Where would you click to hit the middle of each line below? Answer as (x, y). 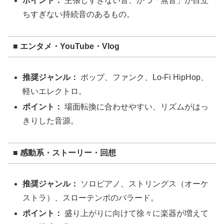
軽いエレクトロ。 (55, 91)
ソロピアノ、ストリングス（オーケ (144, 183)
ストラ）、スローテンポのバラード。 (91, 197)
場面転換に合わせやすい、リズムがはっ (136, 106)
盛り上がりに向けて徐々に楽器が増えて (136, 213)
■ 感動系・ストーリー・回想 (64, 153)
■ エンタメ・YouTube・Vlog (66, 46)
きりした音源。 (51, 120)
